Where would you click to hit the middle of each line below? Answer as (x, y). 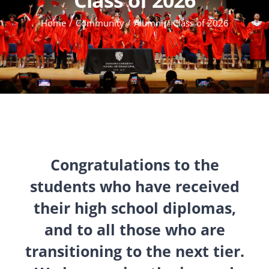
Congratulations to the (134, 165)
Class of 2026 (201, 23)
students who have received (134, 186)
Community (100, 23)
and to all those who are (134, 229)
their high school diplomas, (134, 208)
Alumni (148, 23)
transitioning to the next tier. (134, 251)
